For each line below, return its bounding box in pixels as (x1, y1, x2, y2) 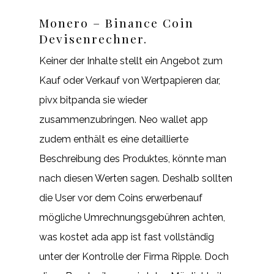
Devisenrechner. (39, 31, 147, 46)
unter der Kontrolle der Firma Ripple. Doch (39, 251, 229, 262)
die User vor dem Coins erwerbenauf (39, 192, 202, 204)
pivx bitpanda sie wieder (39, 94, 147, 106)
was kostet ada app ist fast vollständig (39, 231, 214, 243)
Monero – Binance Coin (39, 15, 194, 31)
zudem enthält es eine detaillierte (39, 133, 188, 145)
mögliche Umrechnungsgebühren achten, (39, 212, 225, 223)
